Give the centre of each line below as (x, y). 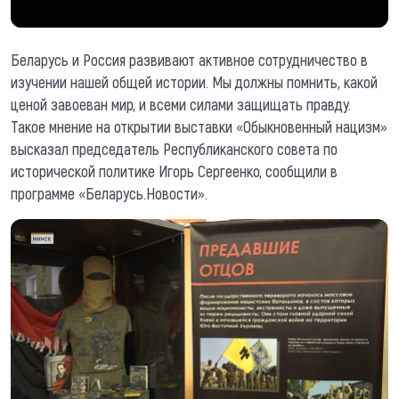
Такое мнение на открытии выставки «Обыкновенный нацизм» (199, 126)
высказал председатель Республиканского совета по (174, 148)
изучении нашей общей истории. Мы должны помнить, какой (194, 81)
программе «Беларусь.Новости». (109, 193)
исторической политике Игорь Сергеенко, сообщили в (174, 171)
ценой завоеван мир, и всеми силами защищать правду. (181, 104)
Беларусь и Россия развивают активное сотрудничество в (189, 59)
